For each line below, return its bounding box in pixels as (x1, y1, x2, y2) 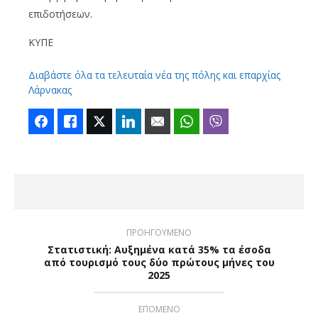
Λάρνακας (28, 83, 72, 97)
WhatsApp (199, 115, 244, 128)
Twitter (112, 115, 141, 128)
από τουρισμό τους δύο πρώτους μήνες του (43, 256, 275, 270)
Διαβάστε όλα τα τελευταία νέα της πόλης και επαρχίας (28, 68, 280, 82)
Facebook (54, 115, 96, 128)
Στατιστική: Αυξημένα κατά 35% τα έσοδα (47, 243, 271, 257)
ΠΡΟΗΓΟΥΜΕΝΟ (126, 226, 192, 239)
